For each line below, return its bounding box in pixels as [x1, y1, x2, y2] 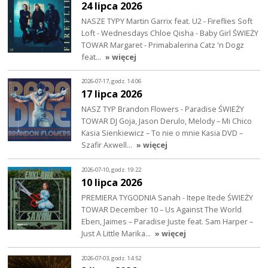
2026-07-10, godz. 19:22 [81, 165, 142, 173]
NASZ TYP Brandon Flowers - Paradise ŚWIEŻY [81, 103, 245, 115]
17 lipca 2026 [81, 87, 142, 101]
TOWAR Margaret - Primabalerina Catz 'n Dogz [81, 39, 245, 50]
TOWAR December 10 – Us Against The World [81, 204, 242, 215]
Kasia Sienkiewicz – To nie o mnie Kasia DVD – [81, 127, 243, 139]
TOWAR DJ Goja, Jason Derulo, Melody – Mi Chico [81, 115, 252, 127]
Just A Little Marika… [81, 228, 153, 239]
